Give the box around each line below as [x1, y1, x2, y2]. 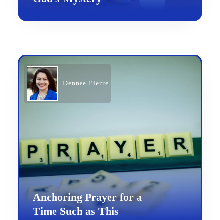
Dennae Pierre [62, 80, 109, 87]
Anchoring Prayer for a [32, 191, 142, 204]
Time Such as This [32, 205, 119, 218]
